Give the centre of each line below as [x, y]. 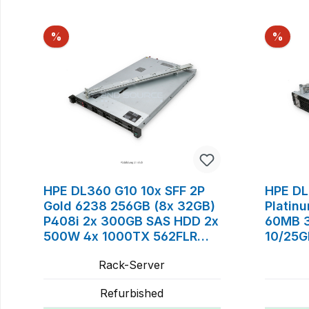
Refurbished [132, 293]
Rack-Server [132, 265]
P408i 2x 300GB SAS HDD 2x [131, 221]
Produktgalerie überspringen [106, 16]
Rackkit [66, 251]
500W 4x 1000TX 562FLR [120, 236]
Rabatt [79, 36]
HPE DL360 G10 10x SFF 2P [124, 190]
